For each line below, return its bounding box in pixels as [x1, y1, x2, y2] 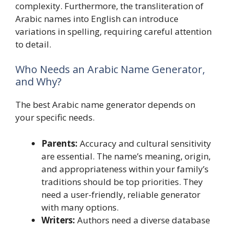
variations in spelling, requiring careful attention [15, 25, 212, 37]
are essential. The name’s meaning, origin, [41, 150, 211, 162]
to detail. [15, 38, 51, 50]
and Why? [15, 75, 61, 89]
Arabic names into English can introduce [15, 12, 178, 25]
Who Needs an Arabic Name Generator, [15, 62, 205, 77]
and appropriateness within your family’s [41, 163, 209, 175]
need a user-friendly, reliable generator [41, 188, 200, 200]
